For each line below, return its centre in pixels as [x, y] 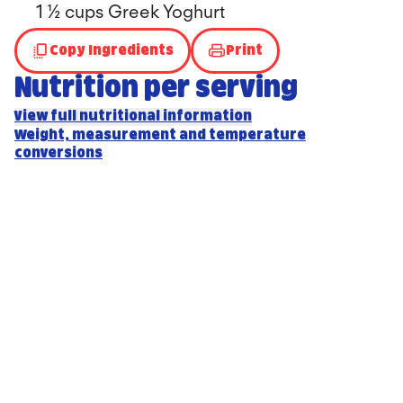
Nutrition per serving [156, 89]
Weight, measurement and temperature [160, 135]
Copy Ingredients [112, 50]
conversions [58, 153]
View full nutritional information [133, 116]
